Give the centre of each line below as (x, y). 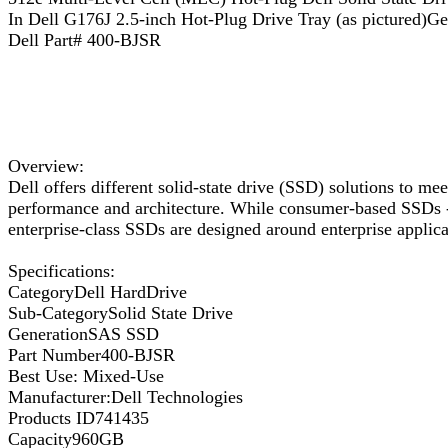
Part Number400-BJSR (91, 355)
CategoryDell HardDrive (97, 292)
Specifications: (61, 271)
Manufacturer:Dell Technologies (125, 397)
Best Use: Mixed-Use (86, 376)
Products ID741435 (78, 418)
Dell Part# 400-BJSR (84, 40)
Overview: (46, 166)
